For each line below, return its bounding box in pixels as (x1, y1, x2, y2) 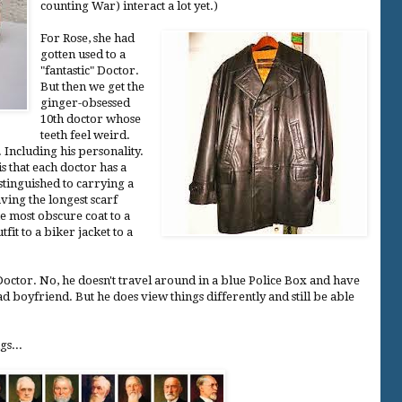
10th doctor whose (40, 111, 142, 126)
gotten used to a (40, 47, 127, 61)
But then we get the (40, 79, 145, 93)
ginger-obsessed (40, 95, 131, 109)
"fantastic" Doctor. (40, 63, 140, 77)
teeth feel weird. (40, 127, 131, 142)
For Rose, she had (40, 31, 135, 45)
